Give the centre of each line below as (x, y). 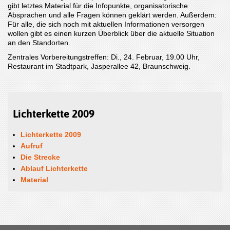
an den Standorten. (39, 43)
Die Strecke (40, 157)
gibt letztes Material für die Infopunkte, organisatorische (98, 6)
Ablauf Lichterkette (54, 169)
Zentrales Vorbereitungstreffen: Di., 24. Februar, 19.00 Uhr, (104, 57)
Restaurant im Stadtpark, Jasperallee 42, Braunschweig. (100, 66)
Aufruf (32, 146)
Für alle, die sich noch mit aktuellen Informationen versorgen (106, 24)
